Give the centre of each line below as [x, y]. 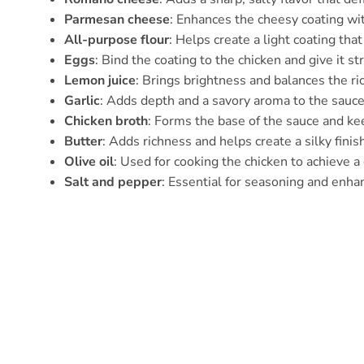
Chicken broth [106, 121]
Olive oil [89, 162]
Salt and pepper [113, 182]
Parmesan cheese [117, 20]
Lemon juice [100, 81]
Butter [83, 142]
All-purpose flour [117, 40]
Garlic [82, 101]
